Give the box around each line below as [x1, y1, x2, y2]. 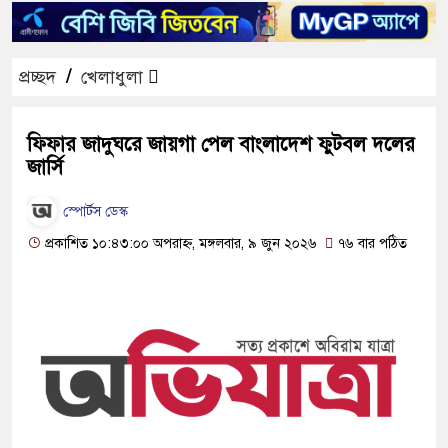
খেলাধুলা [81, 65, 143, 88]
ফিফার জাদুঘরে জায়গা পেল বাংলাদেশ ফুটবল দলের [27, 131, 415, 157]
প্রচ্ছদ [19, 65, 56, 88]
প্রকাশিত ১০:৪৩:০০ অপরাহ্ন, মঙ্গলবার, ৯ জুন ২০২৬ [41, 234, 317, 252]
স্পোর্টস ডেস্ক [59, 203, 128, 221]
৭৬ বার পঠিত [333, 234, 407, 252]
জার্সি [27, 154, 63, 180]
